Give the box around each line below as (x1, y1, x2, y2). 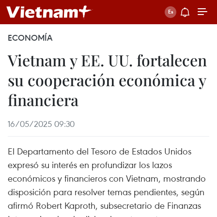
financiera (8, 89, 78, 110)
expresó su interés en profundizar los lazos (8, 158, 172, 170)
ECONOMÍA (8, 32, 52, 43)
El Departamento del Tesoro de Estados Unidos (8, 145, 191, 157)
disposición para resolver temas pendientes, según (8, 186, 204, 198)
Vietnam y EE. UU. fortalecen (8, 49, 207, 70)
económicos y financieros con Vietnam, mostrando (8, 172, 206, 184)
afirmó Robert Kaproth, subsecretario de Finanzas (8, 199, 201, 211)
